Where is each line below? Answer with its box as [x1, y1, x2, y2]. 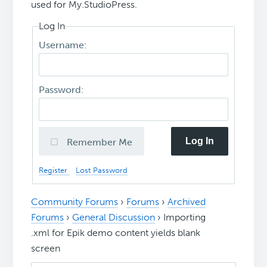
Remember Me [67, 136, 133, 148]
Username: [39, 39, 90, 51]
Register [39, 165, 70, 175]
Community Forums [31, 196, 119, 208]
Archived [167, 196, 206, 208]
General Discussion [72, 212, 156, 223]
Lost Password [76, 165, 128, 175]
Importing [163, 212, 206, 223]
